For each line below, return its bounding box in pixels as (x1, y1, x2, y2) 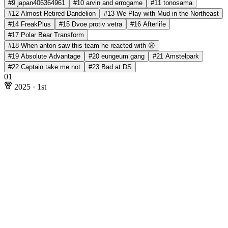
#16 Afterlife (130, 20, 166, 28)
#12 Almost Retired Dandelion (8, 9, 96, 17)
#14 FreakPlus (8, 20, 51, 28)
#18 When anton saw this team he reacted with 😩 (8, 41, 155, 49)
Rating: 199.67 (14, 182, 62, 191)
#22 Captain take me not (8, 63, 80, 71)
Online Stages (64, 182, 109, 191)
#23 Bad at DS (89, 63, 132, 71)
